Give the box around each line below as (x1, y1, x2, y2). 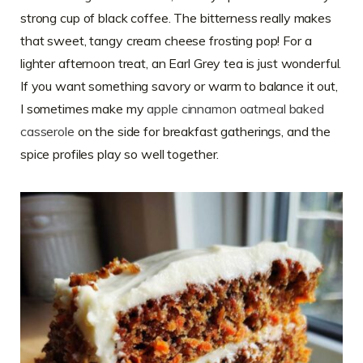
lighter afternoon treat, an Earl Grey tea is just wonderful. (20, 55, 342, 72)
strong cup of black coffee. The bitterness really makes (20, 10, 331, 27)
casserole (20, 123, 75, 140)
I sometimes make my (20, 100, 147, 117)
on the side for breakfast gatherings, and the (74, 123, 331, 140)
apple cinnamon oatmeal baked (147, 100, 324, 117)
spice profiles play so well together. (20, 146, 220, 163)
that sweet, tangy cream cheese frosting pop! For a (20, 32, 312, 49)
